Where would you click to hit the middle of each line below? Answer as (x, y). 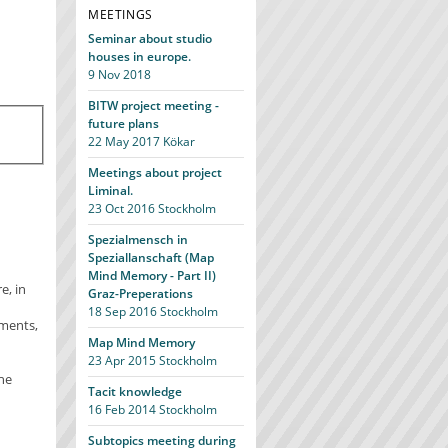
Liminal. (110, 190)
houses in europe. (139, 56)
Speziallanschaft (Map (151, 257)
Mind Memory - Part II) (152, 275)
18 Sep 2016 (122, 311)
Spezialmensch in (138, 239)
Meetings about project (155, 172)
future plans (123, 123)
